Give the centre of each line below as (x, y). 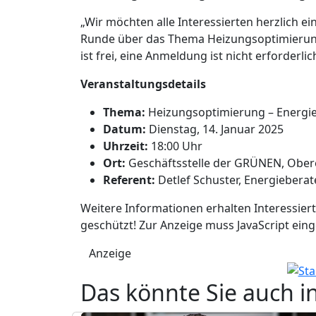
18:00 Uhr (175, 146)
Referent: (129, 180)
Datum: (124, 129)
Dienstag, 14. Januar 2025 (215, 129)
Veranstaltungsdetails (143, 84)
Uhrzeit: (126, 146)
